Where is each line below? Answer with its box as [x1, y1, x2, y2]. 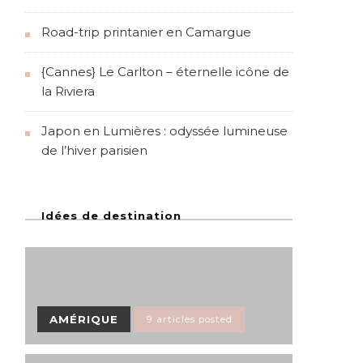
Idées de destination [41, 209, 181, 223]
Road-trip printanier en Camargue [41, 24, 251, 41]
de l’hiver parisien [41, 143, 147, 159]
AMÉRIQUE [49, 313, 118, 327]
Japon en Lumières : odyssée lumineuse [41, 123, 288, 139]
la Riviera [41, 83, 95, 100]
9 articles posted [147, 314, 233, 326]
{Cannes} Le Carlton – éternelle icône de [41, 64, 289, 80]
